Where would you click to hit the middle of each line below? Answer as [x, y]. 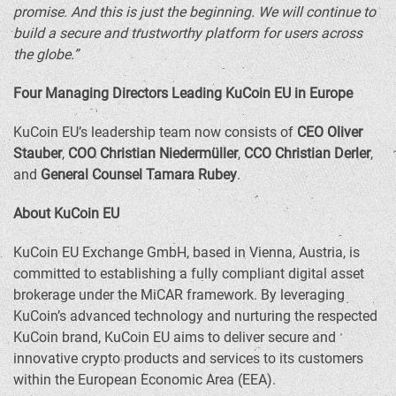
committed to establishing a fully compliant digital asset [189, 274]
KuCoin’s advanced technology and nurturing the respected [195, 316]
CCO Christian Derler [307, 153]
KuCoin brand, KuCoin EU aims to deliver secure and [175, 337]
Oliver [345, 132]
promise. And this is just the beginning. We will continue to [194, 12]
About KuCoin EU [66, 213]
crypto [101, 358]
